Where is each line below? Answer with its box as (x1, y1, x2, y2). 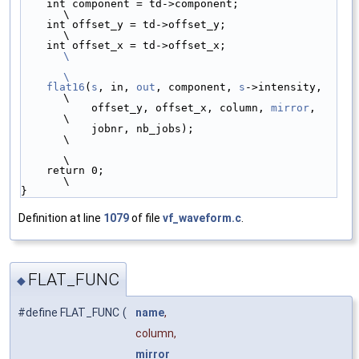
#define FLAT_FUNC (18, 306, 119, 320)
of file (129, 211, 163, 224)
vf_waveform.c (163, 211, 241, 224)
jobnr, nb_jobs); (21, 122, 91, 135)
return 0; (21, 163, 46, 176)
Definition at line (18, 211, 103, 224)
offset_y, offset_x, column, (91, 101, 271, 114)
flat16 (46, 80, 85, 93)
